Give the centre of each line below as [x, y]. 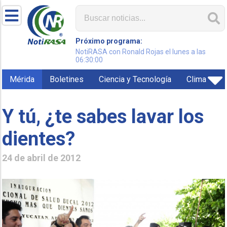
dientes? [39, 139]
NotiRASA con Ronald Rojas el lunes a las [141, 52]
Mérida [22, 79]
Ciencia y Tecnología [135, 79]
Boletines [67, 79]
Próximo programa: [109, 41]
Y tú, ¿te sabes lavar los [103, 116]
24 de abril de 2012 [42, 158]
